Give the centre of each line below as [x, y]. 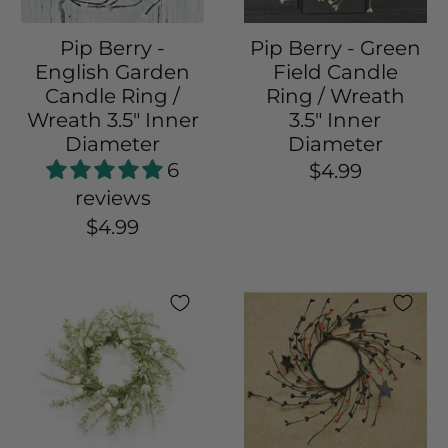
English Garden [113, 72]
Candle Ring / [113, 96]
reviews [112, 198]
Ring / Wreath [335, 96]
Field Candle [335, 72]
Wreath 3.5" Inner [112, 120]
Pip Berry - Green [335, 48]
